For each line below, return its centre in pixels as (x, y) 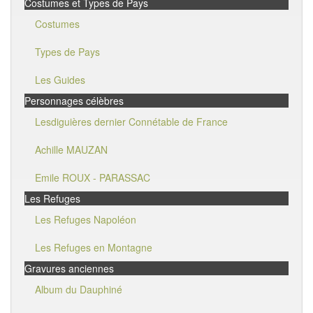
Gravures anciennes (69, 268)
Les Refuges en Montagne (94, 247)
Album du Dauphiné (79, 289)
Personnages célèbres (74, 101)
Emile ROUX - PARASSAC (93, 177)
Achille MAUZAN (71, 150)
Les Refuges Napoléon (86, 219)
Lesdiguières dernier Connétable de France (131, 122)
